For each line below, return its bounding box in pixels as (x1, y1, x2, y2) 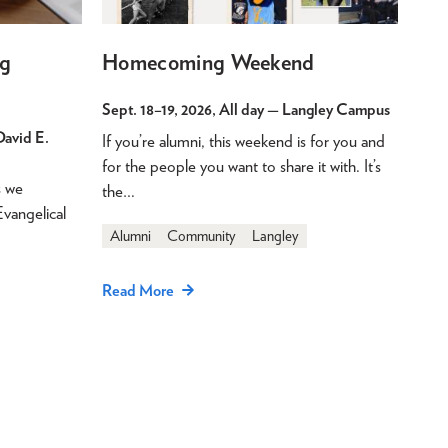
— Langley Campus (264, 99, 390, 119)
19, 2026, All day (161, 99, 264, 119)
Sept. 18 (102, 99, 154, 119)
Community (167, 226, 236, 245)
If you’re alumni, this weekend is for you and (102, 130, 385, 151)
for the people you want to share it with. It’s (102, 155, 381, 176)
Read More (102, 280, 174, 300)
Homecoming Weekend (102, 48, 315, 75)
